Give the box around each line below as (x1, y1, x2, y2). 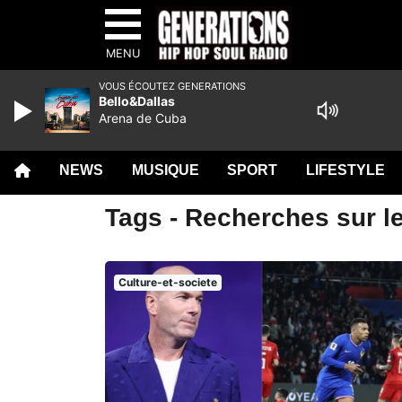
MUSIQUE (131, 162, 199, 178)
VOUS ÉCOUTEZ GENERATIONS (99, 80, 246, 92)
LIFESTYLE (306, 162, 386, 178)
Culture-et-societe (118, 275, 217, 289)
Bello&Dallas (99, 93, 175, 109)
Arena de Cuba (99, 110, 187, 126)
